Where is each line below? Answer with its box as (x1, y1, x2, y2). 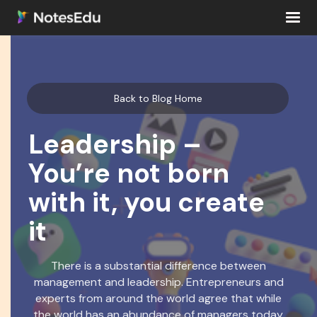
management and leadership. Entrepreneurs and (33, 275, 284, 289)
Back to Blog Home (113, 92, 202, 105)
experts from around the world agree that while (35, 291, 282, 306)
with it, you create (28, 185, 265, 220)
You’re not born (28, 156, 229, 191)
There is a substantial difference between (51, 258, 266, 273)
